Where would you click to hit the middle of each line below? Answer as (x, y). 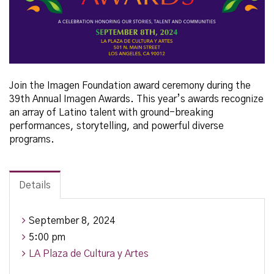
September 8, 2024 (72, 221)
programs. (32, 139)
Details (35, 185)
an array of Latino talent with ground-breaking (111, 113)
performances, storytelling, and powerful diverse (117, 126)
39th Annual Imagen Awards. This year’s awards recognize (136, 99)
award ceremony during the (192, 86)
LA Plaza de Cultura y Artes (89, 254)
